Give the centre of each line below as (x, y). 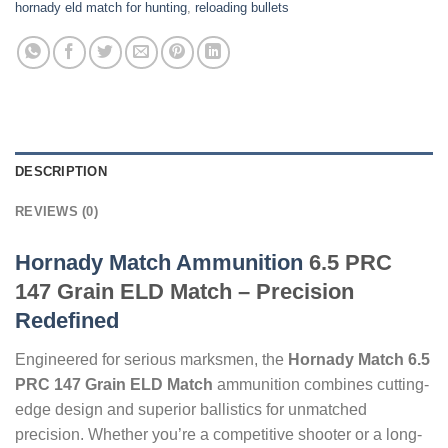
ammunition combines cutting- (321, 384)
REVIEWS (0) (56, 212)
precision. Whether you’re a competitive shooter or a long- (218, 434)
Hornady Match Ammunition (159, 263)
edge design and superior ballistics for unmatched (191, 409)
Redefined (67, 321)
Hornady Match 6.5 (359, 359)
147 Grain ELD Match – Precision (184, 292)
